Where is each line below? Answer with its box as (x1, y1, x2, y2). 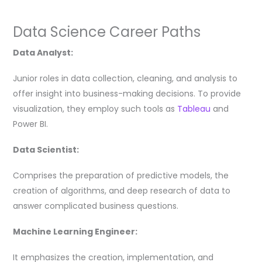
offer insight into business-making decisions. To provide (12, 88, 241, 100)
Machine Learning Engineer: (12, 225, 137, 237)
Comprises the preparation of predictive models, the (12, 169, 229, 181)
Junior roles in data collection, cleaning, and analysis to (12, 73, 237, 85)
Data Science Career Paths (12, 22, 201, 42)
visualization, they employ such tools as (12, 103, 177, 115)
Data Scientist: (12, 143, 79, 156)
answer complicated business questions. (12, 199, 178, 212)
